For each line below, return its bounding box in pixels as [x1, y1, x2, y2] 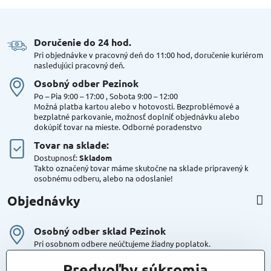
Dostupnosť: [34, 152, 79, 163]
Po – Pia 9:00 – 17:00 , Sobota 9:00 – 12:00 [34, 90, 178, 101]
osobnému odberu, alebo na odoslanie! [34, 172, 173, 183]
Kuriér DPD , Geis [34, 255, 113, 268]
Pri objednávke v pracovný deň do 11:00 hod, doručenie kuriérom [34, 49, 263, 60]
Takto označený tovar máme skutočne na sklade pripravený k [34, 162, 249, 173]
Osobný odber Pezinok [34, 76, 139, 90]
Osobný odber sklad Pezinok [34, 224, 166, 237]
